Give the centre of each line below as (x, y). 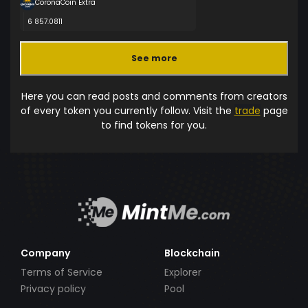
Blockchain (192, 253)
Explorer (183, 272)
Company (45, 253)
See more (154, 58)
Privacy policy (53, 289)
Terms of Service (62, 272)
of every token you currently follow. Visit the (127, 110)
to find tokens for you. (154, 125)
